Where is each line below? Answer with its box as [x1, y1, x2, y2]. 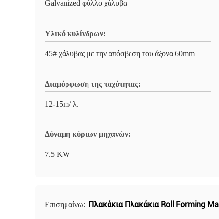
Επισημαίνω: [45, 200, 87, 209]
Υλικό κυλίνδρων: [45, 29, 106, 38]
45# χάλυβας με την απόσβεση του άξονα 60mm [45, 49, 195, 58]
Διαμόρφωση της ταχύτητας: [45, 80, 141, 88]
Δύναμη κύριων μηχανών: [45, 130, 131, 138]
